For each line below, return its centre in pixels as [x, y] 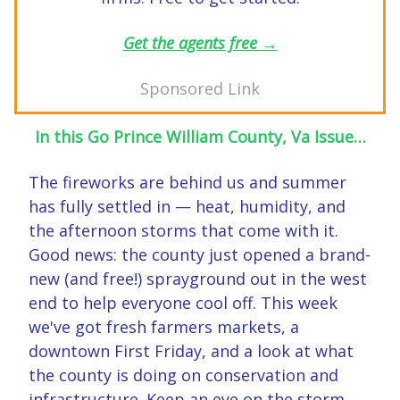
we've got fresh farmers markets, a [164, 327]
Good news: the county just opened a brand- [200, 255]
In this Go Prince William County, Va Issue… [200, 137]
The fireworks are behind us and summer [187, 183]
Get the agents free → [200, 43]
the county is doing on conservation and [183, 375]
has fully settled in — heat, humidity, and [187, 207]
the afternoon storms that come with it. [183, 231]
